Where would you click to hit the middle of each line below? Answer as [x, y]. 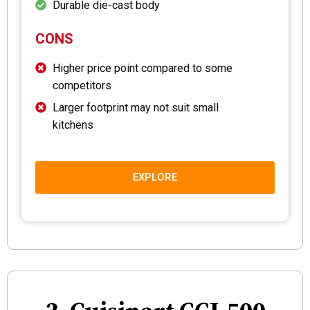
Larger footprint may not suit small [136, 107]
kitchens [73, 125]
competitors [82, 85]
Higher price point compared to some [143, 68]
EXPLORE [155, 177]
